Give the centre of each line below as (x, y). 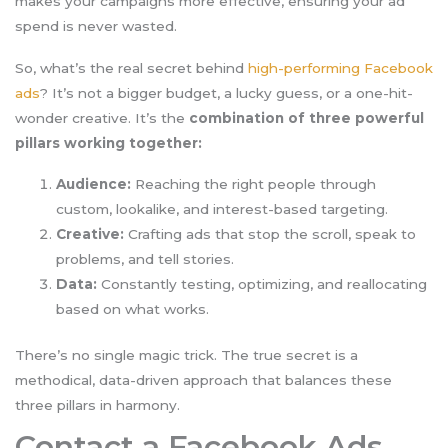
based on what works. (133, 309)
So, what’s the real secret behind (131, 67)
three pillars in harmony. (97, 404)
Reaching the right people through (254, 184)
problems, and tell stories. (145, 259)
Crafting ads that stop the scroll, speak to (270, 234)
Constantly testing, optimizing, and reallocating (262, 284)
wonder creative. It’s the (102, 117)
